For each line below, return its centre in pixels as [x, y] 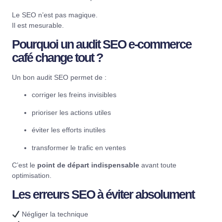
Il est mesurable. [38, 25]
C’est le [25, 165]
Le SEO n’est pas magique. [55, 15]
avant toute [158, 165]
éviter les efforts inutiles [69, 130]
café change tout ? [57, 58]
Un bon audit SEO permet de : [59, 78]
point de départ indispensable [88, 165]
